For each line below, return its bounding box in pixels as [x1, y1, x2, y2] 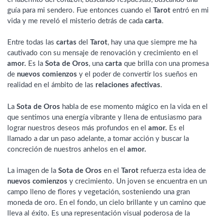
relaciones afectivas [95, 81, 160, 89]
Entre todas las [7, 39, 56, 46]
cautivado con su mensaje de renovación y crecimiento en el [7, 49, 198, 57]
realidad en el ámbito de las [7, 81, 95, 89]
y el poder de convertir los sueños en [77, 71, 197, 78]
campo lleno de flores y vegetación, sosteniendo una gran [7, 188, 190, 196]
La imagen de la [7, 167, 58, 175]
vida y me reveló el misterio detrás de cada [7, 17, 145, 25]
